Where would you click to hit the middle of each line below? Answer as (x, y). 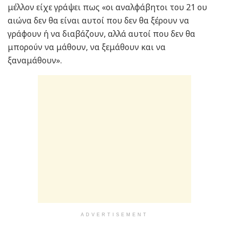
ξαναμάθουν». (36, 61)
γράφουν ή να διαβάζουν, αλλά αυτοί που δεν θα (101, 34)
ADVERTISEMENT (114, 215)
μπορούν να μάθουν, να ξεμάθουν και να (87, 47)
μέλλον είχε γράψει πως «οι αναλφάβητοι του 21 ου (107, 7)
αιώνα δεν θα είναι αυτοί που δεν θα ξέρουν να (98, 21)
